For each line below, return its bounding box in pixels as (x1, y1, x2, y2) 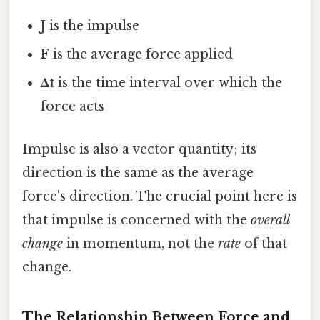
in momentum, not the (63, 235, 218, 251)
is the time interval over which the (54, 75, 283, 91)
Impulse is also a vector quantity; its (22, 141, 256, 157)
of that (241, 235, 287, 251)
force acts (41, 99, 105, 115)
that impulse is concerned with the (22, 211, 251, 228)
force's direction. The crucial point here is (22, 188, 297, 204)
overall (251, 211, 289, 228)
